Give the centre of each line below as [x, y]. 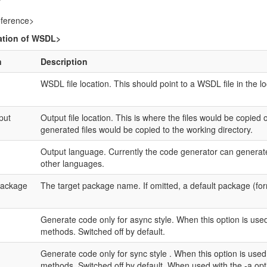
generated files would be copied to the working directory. [146, 129]
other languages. [72, 163]
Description [64, 61]
